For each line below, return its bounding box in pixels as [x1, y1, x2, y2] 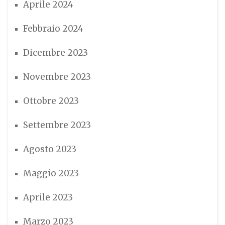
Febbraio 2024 [23, 23, 83, 34]
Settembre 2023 [23, 120, 91, 131]
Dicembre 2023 [23, 47, 88, 58]
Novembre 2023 [23, 71, 91, 82]
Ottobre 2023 [23, 95, 79, 106]
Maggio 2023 [23, 168, 79, 179]
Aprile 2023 [23, 192, 73, 203]
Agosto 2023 [23, 144, 76, 155]
